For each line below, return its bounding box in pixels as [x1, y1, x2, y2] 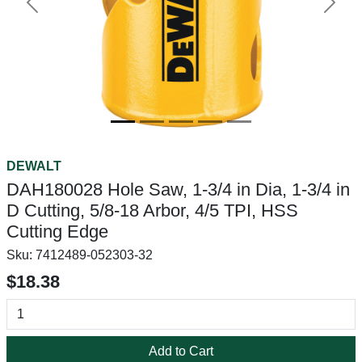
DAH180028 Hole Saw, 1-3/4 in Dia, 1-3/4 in [6, 179, 350, 200]
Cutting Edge [6, 221, 108, 242]
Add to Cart [149, 344, 213, 358]
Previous [31, 3, 82, 18]
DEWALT [6, 159, 61, 173]
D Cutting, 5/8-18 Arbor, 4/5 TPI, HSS [6, 200, 298, 221]
